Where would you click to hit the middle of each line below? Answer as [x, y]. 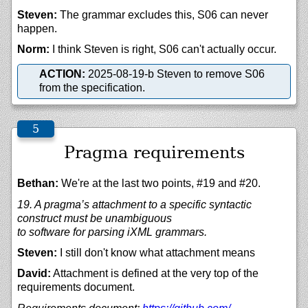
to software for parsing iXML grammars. [112, 232]
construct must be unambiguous [95, 218]
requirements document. [76, 287]
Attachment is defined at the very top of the [155, 274]
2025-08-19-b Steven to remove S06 [175, 74]
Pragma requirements [154, 153]
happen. [37, 28]
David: [34, 274]
